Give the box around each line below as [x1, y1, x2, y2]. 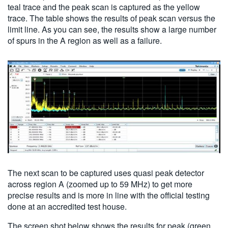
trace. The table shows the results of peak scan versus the [8, 12, 215, 24]
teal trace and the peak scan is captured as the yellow [8, 1, 200, 13]
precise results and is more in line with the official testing [8, 189, 210, 201]
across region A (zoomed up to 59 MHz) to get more [8, 178, 192, 190]
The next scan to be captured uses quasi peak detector [8, 166, 204, 179]
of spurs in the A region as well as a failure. [8, 35, 162, 47]
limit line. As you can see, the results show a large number [8, 23, 216, 36]
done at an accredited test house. [8, 200, 127, 212]
